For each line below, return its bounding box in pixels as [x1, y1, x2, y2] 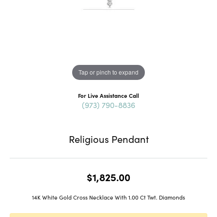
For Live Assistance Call [78, 91, 139, 99]
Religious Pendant [68, 131, 149, 145]
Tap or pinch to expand [78, 68, 139, 77]
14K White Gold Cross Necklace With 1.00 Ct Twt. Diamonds [32, 193, 185, 201]
